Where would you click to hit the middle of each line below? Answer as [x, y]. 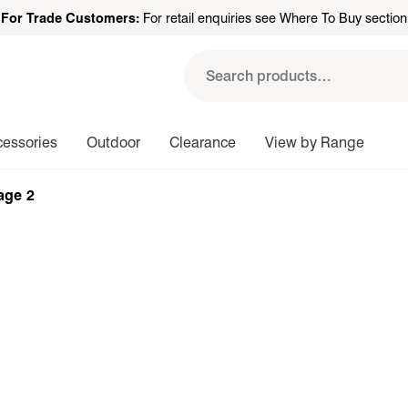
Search [210, 87]
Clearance [203, 143]
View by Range [315, 143]
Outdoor [113, 143]
